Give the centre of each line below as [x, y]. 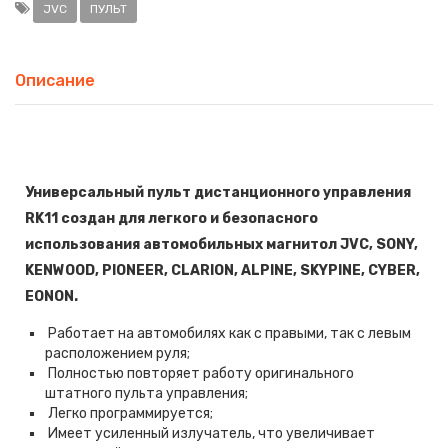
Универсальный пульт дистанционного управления [218, 193]
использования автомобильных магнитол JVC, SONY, [221, 245]
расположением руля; [119, 354]
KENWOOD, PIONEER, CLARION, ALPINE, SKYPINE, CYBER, [222, 271]
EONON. [53, 297]
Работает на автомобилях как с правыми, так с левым [228, 334]
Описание [55, 81]
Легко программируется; [130, 414]
